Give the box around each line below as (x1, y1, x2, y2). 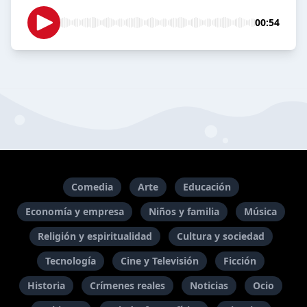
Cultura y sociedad (176, 230, 265, 243)
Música (243, 205, 277, 218)
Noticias (190, 279, 228, 292)
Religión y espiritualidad (37, 230, 152, 243)
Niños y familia (148, 205, 219, 218)
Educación (182, 180, 231, 193)
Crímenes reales (90, 279, 165, 292)
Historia (27, 279, 65, 292)
